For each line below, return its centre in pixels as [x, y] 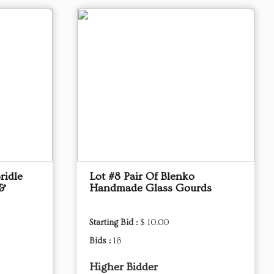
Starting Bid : [115, 223]
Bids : [101, 241]
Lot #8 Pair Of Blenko [142, 176]
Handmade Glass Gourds [150, 188]
